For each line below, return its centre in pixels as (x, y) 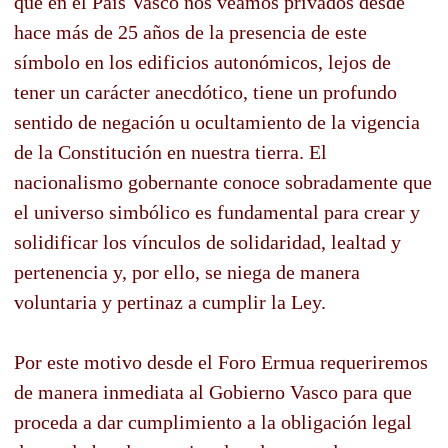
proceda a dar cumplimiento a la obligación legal (213, 421)
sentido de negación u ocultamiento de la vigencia (217, 121)
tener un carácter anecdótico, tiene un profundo (205, 91)
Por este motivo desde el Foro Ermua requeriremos (221, 361)
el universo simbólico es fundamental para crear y (217, 211)
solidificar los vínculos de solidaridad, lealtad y (207, 241)
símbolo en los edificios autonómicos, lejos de (202, 61)
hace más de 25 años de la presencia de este (190, 31)
